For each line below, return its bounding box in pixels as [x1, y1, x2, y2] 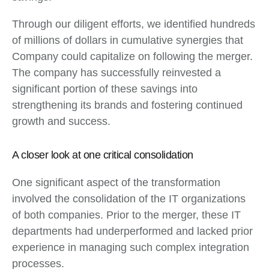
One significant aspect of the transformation [12, 177, 220, 189]
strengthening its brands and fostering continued [12, 99, 243, 112]
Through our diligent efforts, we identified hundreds [12, 18, 255, 31]
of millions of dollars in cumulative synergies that [12, 34, 243, 47]
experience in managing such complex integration [12, 241, 249, 254]
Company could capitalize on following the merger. [12, 50, 253, 63]
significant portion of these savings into [12, 83, 198, 95]
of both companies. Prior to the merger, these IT [12, 209, 241, 222]
